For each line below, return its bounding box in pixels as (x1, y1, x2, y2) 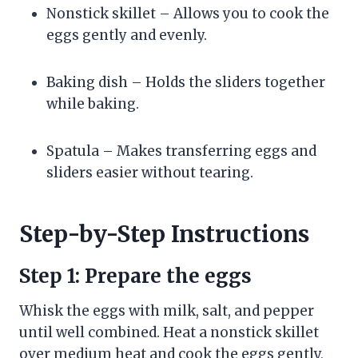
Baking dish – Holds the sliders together (46, 73, 325, 91)
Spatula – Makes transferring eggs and (46, 141, 316, 160)
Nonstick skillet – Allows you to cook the (46, 4, 329, 22)
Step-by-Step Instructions (19, 219, 309, 249)
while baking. (46, 94, 139, 113)
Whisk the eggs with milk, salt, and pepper (19, 301, 314, 320)
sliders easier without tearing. (46, 163, 253, 181)
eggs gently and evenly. (46, 26, 207, 44)
